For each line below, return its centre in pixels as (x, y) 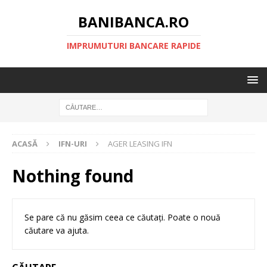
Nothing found (73, 176)
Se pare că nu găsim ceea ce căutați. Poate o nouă (122, 217)
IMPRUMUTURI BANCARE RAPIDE (133, 46)
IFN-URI (73, 144)
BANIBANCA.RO (133, 22)
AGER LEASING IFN (140, 144)
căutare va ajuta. (57, 230)
